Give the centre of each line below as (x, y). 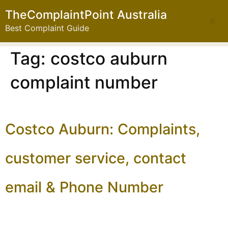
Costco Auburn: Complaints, (103, 129)
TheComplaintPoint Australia (86, 15)
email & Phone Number (84, 187)
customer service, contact (96, 158)
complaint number (84, 82)
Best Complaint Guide (47, 28)
